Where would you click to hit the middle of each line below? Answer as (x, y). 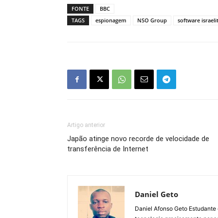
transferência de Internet (108, 149)
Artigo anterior (86, 125)
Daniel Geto (156, 194)
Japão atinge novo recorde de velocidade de (138, 139)
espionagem (111, 20)
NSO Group (152, 20)
